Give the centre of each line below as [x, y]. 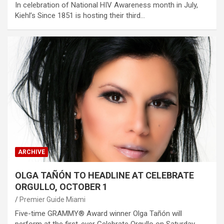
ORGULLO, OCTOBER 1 [61, 187]
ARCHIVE [31, 152]
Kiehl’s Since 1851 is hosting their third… [80, 16]
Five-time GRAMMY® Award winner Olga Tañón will [98, 214]
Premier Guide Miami [52, 200]
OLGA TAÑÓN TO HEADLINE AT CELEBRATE [104, 175]
